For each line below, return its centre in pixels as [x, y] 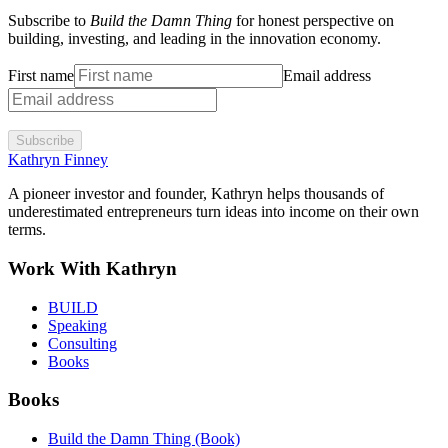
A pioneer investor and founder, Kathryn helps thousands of [196, 194]
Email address [327, 76]
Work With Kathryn [92, 269]
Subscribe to [49, 21]
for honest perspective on [313, 21]
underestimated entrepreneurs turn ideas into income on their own [213, 212]
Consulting [82, 343]
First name [41, 76]
